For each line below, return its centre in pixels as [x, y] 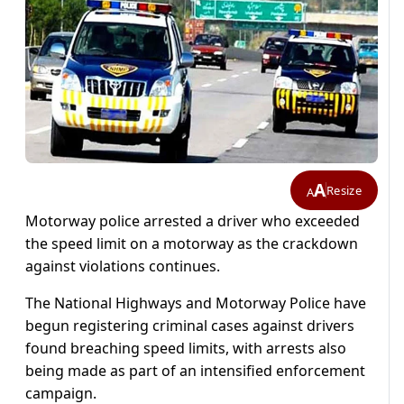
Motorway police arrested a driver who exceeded [193, 221]
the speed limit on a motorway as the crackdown [192, 244]
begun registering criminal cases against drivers [190, 326]
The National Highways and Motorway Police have [196, 303]
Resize [344, 190]
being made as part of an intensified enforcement [195, 371]
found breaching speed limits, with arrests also [186, 349]
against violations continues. [123, 266]
